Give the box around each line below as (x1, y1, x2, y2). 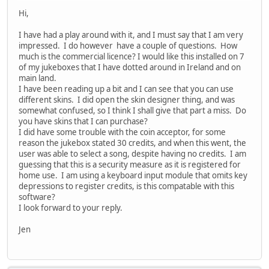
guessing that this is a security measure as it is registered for (19, 159, 241, 170)
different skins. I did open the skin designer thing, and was (19, 94, 235, 105)
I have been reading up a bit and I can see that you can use (19, 83, 234, 94)
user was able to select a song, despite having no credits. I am (19, 148, 246, 159)
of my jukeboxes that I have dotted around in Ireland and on (19, 61, 241, 73)
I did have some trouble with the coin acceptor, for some (19, 126, 226, 138)
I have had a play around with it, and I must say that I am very (19, 29, 243, 40)
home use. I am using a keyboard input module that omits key (19, 169, 247, 181)
